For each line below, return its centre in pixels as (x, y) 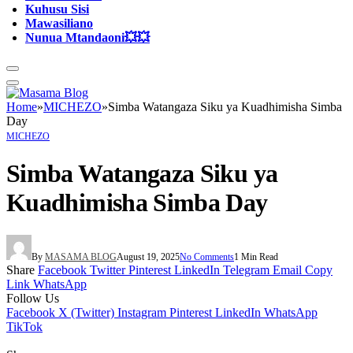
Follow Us (33, 298)
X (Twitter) (86, 312)
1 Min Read (256, 256)
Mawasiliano (59, 23)
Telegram (246, 269)
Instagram (142, 312)
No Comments (207, 256)
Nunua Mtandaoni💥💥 (87, 37)
